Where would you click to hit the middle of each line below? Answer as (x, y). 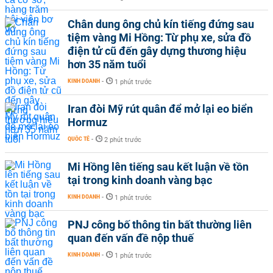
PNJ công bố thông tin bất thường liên (160, 225)
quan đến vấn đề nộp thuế (131, 238)
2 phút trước (123, 140)
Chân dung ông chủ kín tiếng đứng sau (161, 24)
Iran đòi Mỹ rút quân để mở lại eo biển (160, 109)
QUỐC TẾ (79, 139)
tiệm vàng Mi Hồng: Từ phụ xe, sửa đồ (159, 37)
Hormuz (87, 122)
